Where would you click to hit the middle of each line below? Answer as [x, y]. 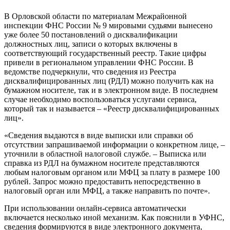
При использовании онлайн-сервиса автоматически [95, 208]
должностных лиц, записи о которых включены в [91, 44]
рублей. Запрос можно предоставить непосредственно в [102, 182]
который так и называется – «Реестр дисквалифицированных [112, 109]
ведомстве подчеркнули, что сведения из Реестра [90, 72]
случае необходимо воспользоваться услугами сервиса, [100, 100]
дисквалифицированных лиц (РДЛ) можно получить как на [109, 81]
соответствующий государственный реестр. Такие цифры [105, 53]
